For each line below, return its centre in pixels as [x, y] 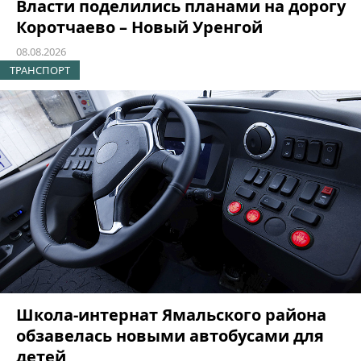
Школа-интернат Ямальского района [171, 314]
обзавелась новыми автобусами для [170, 335]
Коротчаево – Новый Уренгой [139, 27]
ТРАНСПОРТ [40, 71]
